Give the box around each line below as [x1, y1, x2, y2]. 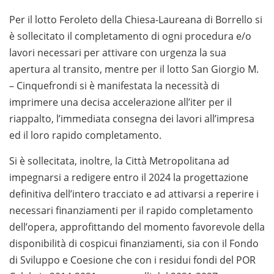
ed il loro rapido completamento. [9, 128, 161, 143]
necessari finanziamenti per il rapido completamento [9, 204, 253, 218]
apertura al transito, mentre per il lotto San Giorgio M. [9, 62, 259, 76]
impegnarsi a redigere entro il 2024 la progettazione [9, 171, 248, 185]
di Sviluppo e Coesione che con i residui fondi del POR [9, 253, 256, 267]
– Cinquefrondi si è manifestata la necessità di [9, 79, 220, 93]
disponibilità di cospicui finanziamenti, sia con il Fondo [9, 237, 259, 251]
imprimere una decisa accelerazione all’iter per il [9, 95, 232, 109]
